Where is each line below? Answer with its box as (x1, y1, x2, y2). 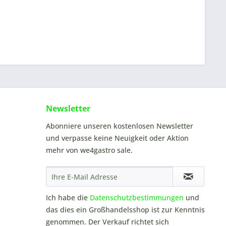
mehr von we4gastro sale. (46, 145, 133, 155)
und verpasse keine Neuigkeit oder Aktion (46, 133, 189, 143)
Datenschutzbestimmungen (90, 193, 184, 202)
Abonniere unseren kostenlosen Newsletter (46, 121, 193, 131)
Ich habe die (46, 193, 90, 202)
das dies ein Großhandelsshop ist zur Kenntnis (46, 205, 205, 214)
